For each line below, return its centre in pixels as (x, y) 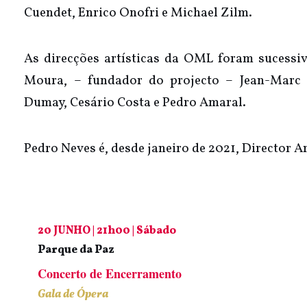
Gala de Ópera (73, 294)
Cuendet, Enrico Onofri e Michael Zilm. (138, 13)
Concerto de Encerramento (110, 273)
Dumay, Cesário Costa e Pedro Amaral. (135, 102)
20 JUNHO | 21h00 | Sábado (107, 231)
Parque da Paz (76, 250)
